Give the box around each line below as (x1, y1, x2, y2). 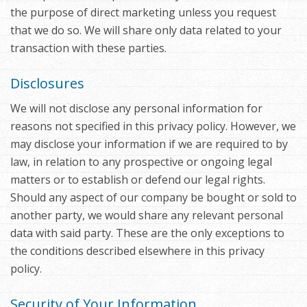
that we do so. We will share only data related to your (10, 23, 282, 38)
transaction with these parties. (10, 40, 167, 56)
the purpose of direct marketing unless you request (10, 5, 276, 21)
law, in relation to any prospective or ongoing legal (10, 154, 272, 170)
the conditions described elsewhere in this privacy (10, 243, 265, 259)
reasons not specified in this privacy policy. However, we (10, 119, 296, 134)
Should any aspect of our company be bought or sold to (10, 190, 297, 206)
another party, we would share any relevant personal (10, 208, 283, 223)
